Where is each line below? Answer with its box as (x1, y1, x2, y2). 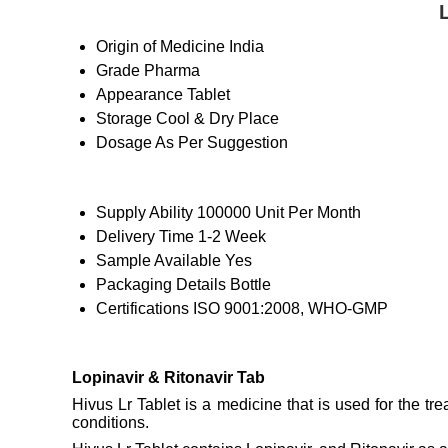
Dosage (96, 134, 152, 152)
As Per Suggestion (155, 134, 288, 152)
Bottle (230, 276, 271, 294)
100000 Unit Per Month (197, 204, 361, 222)
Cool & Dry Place (156, 110, 279, 128)
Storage (96, 110, 152, 128)
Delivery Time (96, 228, 194, 246)
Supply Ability (96, 204, 193, 222)
